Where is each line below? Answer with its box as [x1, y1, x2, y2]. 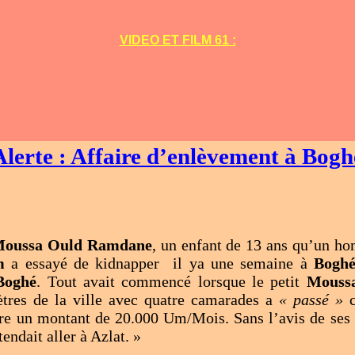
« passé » [279, 291, 343, 308]
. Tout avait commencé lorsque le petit [36, 273, 307, 290]
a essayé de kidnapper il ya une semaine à [5, 254, 314, 272]
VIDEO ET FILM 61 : [119, 33, 236, 47]
